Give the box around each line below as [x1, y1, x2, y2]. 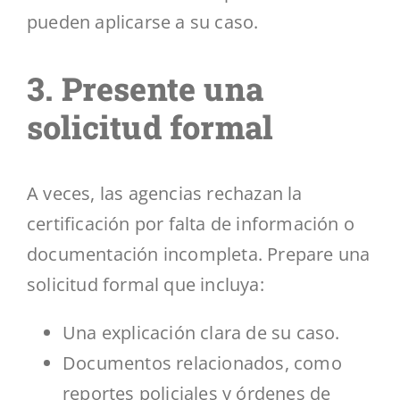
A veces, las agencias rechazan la [27, 180, 303, 205]
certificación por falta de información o [27, 211, 355, 236]
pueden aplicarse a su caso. [27, 9, 259, 34]
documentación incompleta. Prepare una [27, 241, 371, 266]
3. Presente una [27, 66, 263, 110]
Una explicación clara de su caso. [62, 320, 340, 345]
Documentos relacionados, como [62, 350, 342, 375]
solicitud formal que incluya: [27, 271, 264, 296]
